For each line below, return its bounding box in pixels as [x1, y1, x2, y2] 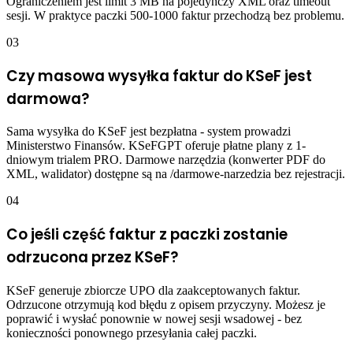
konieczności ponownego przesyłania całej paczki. [6, 325, 257, 340]
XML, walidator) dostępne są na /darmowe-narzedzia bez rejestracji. [6, 167, 345, 181]
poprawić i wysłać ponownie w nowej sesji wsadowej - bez [6, 311, 302, 325]
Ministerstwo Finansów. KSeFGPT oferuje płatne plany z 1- [6, 139, 306, 153]
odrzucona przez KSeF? [6, 247, 178, 269]
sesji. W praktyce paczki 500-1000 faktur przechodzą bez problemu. [6, 8, 344, 22]
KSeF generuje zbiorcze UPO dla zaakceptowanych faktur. [6, 283, 300, 297]
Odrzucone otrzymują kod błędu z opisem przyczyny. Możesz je [6, 297, 325, 311]
